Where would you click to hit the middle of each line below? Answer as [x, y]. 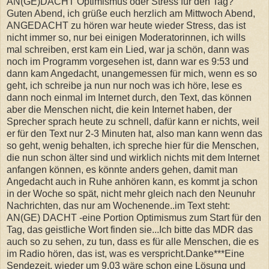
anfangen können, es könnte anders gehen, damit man [122, 169]
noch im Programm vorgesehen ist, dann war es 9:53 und [128, 61]
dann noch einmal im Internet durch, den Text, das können [129, 97]
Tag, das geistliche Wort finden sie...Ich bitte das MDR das [130, 229]
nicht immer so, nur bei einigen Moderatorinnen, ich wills [126, 37]
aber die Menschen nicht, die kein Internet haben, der [119, 109]
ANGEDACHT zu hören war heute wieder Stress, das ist [126, 25]
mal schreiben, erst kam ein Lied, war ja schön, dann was [128, 49]
